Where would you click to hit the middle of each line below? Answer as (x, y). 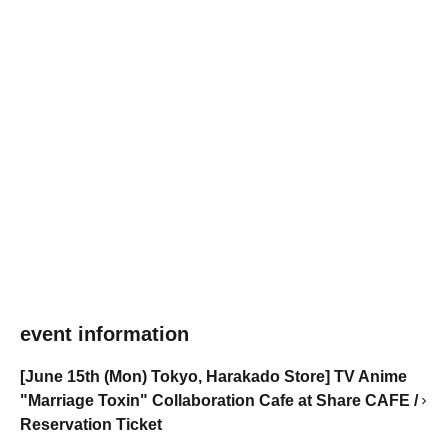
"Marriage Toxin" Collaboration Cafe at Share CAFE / (219, 400)
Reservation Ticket (91, 424)
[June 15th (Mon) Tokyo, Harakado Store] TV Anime (213, 376)
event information (104, 334)
